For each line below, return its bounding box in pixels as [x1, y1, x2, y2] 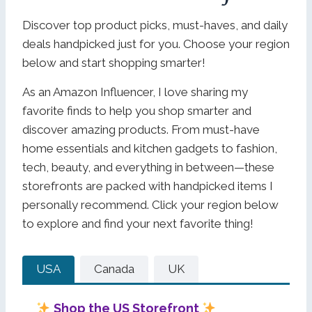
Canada [94, 262, 134, 276]
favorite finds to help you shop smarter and [22, 104, 251, 118]
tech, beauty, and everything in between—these [22, 160, 274, 174]
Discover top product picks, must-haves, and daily [22, 18, 288, 32]
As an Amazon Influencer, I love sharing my [22, 85, 248, 99]
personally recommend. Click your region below [22, 198, 279, 212]
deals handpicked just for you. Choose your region [22, 37, 290, 51]
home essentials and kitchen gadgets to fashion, [22, 141, 277, 155]
